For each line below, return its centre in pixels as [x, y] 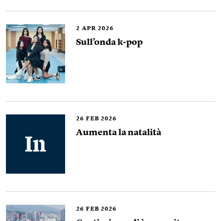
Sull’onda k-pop [109, 43]
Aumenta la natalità [119, 133]
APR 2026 [98, 29]
